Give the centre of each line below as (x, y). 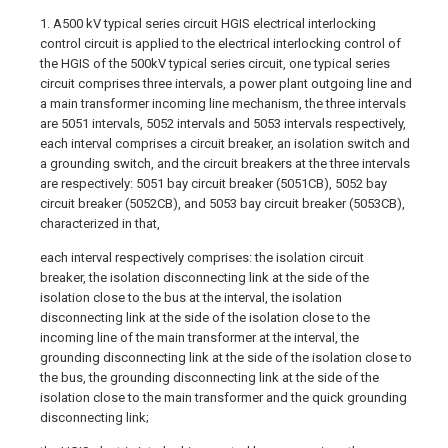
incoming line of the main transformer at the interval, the (199, 337)
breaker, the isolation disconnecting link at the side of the (204, 277)
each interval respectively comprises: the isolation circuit (202, 257)
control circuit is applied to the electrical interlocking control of (220, 43)
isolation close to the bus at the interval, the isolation (191, 297)
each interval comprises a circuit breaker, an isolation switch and (225, 143)
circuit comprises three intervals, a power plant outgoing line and (226, 83)
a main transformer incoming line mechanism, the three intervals (223, 103)
